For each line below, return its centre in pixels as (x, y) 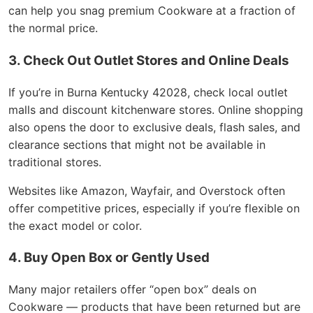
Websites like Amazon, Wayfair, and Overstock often (147, 190)
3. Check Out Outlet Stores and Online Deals (149, 61)
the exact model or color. (75, 225)
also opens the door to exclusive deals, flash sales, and (154, 127)
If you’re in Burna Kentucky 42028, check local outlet (148, 92)
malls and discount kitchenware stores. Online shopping (156, 109)
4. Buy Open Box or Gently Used (109, 258)
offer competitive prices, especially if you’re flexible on (154, 208)
